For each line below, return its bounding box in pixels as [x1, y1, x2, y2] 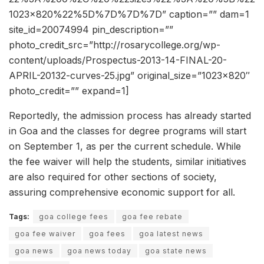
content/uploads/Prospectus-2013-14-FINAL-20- [9, 54, 227, 67]
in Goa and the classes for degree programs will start [9, 125, 246, 137]
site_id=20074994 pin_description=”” [9, 24, 173, 36]
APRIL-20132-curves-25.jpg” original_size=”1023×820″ [9, 70, 250, 82]
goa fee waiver [15, 229, 75, 239]
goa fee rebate [122, 212, 183, 222]
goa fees [89, 229, 126, 239]
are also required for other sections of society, [9, 171, 217, 183]
